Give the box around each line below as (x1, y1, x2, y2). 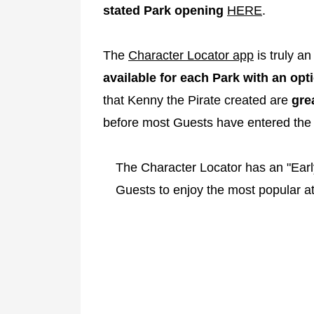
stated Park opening (103, 3, 224, 18)
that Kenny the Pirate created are (103, 93, 292, 107)
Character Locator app (128, 48, 254, 62)
